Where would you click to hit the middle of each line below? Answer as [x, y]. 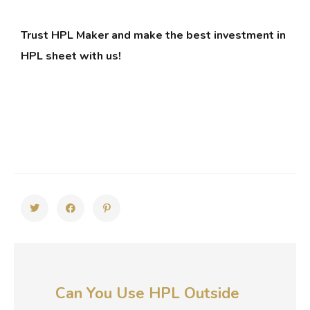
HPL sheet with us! [71, 56]
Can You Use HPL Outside [147, 294]
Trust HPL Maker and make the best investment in [153, 36]
